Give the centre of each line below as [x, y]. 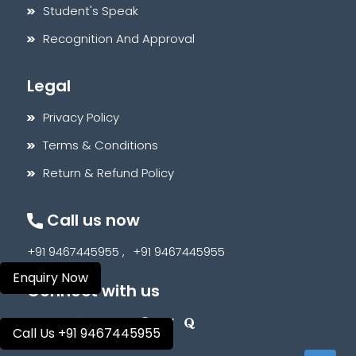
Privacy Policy [81, 117]
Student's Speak [91, 10]
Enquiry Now [50, 278]
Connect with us [94, 290]
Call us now [92, 220]
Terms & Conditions [101, 145]
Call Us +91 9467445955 [87, 333]
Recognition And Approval [119, 38]
